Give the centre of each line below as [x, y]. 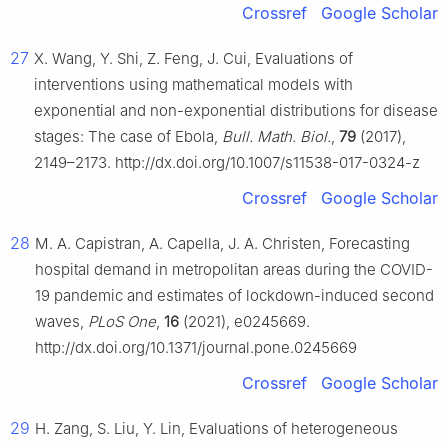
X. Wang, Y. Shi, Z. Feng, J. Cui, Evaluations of [193, 59]
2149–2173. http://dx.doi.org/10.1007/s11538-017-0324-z [227, 163]
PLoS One [122, 322]
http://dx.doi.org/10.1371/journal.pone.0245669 [196, 348]
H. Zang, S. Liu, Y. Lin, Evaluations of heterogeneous [216, 429]
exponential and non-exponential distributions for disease [236, 111]
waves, [61, 322]
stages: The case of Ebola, [128, 137]
